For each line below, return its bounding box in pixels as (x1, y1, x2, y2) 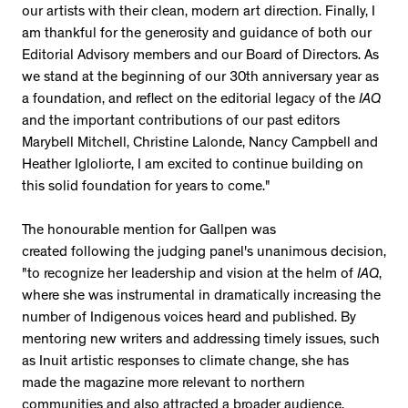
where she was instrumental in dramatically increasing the (22, 290, 381, 305)
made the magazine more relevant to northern (22, 377, 305, 393)
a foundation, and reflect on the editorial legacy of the (22, 93, 359, 108)
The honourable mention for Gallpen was (22, 224, 276, 240)
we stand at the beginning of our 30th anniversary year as (22, 71, 379, 87)
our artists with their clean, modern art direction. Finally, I (22, 5, 375, 21)
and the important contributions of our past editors (22, 115, 340, 130)
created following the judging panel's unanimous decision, (22, 246, 386, 261)
